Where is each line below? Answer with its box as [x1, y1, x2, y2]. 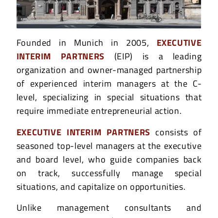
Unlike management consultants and [16, 200, 202, 214]
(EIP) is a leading [114, 50, 202, 63]
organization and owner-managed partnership [16, 63, 202, 77]
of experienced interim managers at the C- [16, 77, 202, 91]
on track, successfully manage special [16, 166, 202, 180]
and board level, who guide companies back [16, 152, 202, 166]
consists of [150, 125, 202, 139]
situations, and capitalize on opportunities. [16, 180, 186, 193]
